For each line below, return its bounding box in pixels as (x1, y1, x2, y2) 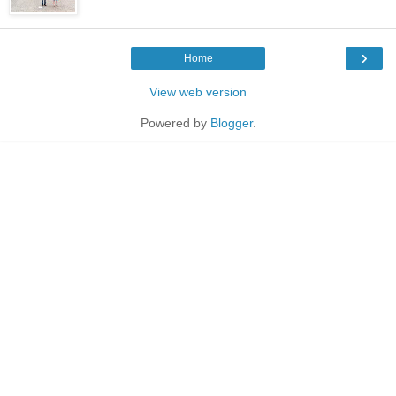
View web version (149, 85, 247, 100)
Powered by (140, 116, 210, 131)
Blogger (209, 116, 253, 131)
